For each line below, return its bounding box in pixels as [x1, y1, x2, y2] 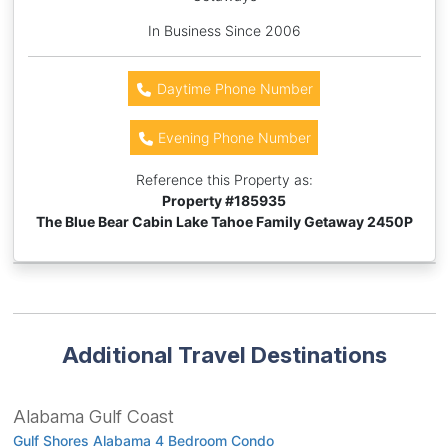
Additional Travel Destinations [61, 340, 387, 368]
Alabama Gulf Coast [12, 405, 174, 427]
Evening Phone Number [154, 128, 312, 146]
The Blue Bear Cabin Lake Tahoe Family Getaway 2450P [35, 212, 413, 230]
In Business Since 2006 [147, 21, 301, 39]
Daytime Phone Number [152, 79, 313, 97]
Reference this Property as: [135, 170, 313, 188]
